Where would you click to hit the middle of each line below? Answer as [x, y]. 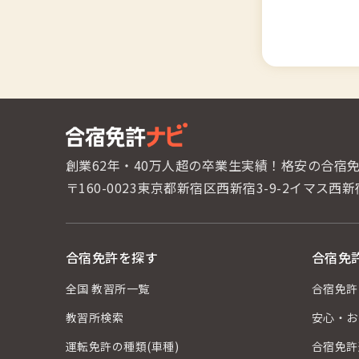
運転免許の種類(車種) [123, 347]
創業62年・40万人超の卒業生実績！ [173, 165]
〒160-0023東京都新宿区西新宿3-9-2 [178, 188]
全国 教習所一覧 [108, 289]
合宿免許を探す [112, 258]
